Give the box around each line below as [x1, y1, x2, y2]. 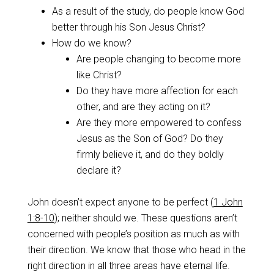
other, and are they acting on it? [76, 101, 210, 113]
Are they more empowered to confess [76, 117, 242, 128]
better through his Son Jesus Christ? [51, 21, 206, 33]
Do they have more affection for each [76, 85, 238, 97]
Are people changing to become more [76, 53, 241, 65]
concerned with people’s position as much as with [27, 228, 240, 240]
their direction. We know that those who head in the [27, 244, 246, 256]
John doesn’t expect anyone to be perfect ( [27, 196, 213, 208]
